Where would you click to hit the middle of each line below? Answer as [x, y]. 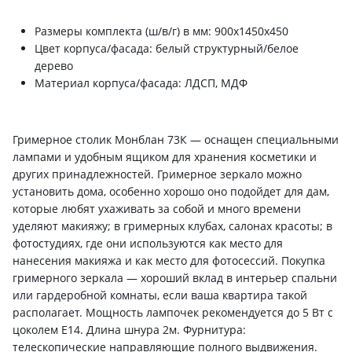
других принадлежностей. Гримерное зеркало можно [157, 174]
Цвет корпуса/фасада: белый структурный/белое [167, 49]
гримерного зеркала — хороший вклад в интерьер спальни [175, 278]
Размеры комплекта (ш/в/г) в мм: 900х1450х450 [161, 31]
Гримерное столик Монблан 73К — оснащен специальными [176, 140]
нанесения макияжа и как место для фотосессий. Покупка [169, 261]
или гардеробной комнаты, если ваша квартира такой [160, 295]
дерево [55, 66]
